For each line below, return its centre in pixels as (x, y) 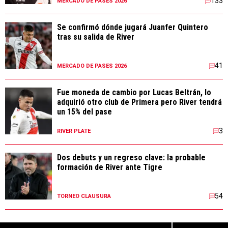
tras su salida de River (96, 37)
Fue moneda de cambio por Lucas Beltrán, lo (134, 92)
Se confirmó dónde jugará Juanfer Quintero (133, 27)
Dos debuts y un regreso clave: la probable (131, 157)
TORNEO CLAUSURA (84, 196)
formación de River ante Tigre (110, 167)
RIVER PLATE (74, 131)
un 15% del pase (84, 111)
